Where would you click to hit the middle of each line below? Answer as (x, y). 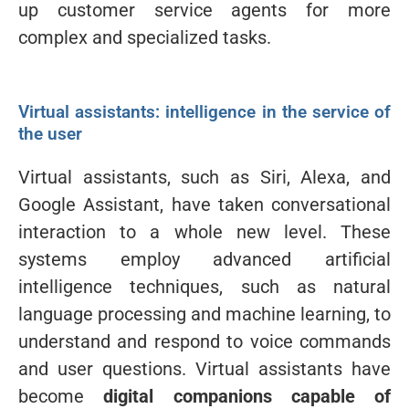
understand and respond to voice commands (204, 341)
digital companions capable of (247, 396)
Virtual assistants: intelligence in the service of (204, 111)
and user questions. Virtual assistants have (204, 368)
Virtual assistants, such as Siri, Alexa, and (204, 177)
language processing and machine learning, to (204, 314)
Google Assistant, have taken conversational (204, 204)
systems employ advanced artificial (204, 259)
